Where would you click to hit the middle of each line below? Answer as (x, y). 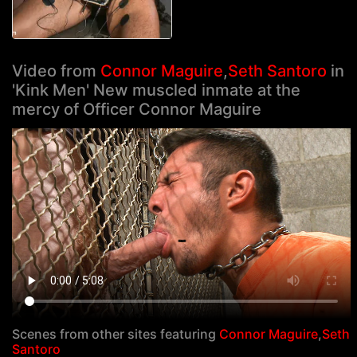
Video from (56, 71)
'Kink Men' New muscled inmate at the (156, 90)
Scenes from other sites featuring (116, 333)
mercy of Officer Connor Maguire (137, 110)
